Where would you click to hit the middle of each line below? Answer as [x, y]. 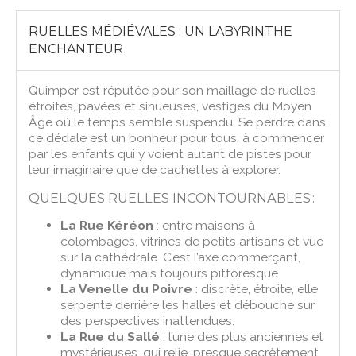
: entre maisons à [205, 225]
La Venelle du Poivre [127, 288]
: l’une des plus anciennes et [242, 336]
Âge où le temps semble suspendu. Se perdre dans [178, 122]
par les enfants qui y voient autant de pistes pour [170, 153]
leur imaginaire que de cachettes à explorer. [155, 169]
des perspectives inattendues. [148, 320]
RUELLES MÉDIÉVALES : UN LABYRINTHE [161, 31]
